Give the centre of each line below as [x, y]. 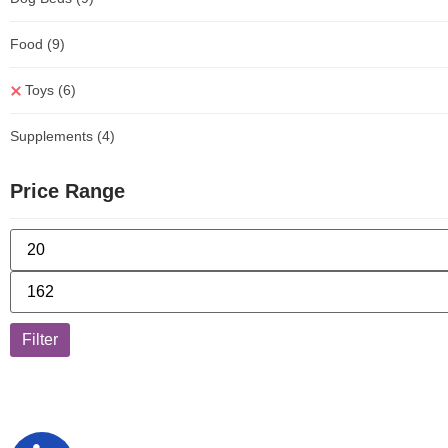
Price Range [67, 191]
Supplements [53, 136]
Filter [40, 339]
